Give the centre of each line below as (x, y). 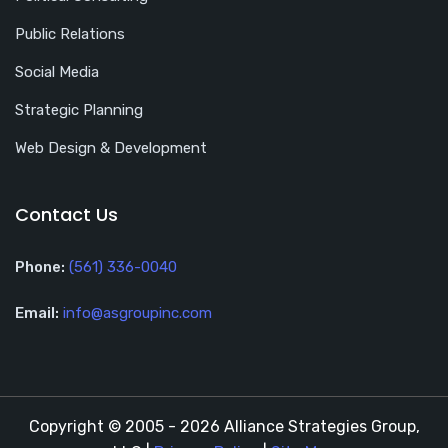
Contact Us (66, 215)
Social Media (57, 72)
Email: (37, 313)
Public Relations (70, 34)
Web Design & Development (111, 148)
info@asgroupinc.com (137, 313)
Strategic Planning (79, 110)
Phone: (40, 267)
